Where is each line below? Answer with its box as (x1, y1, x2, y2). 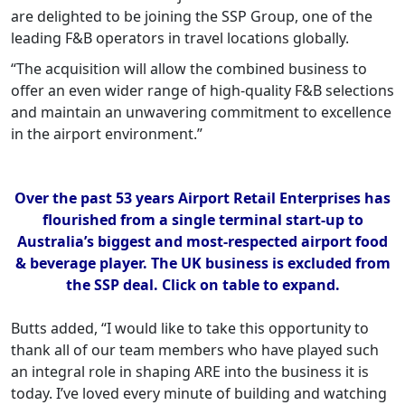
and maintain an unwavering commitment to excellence (11, 102, 391, 123)
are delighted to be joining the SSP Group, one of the (11, 6, 372, 27)
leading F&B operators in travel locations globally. (11, 28, 349, 49)
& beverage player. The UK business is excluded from (14, 253, 391, 274)
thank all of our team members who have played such (11, 340, 379, 361)
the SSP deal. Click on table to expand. (65, 275, 340, 296)
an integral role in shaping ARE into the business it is (11, 362, 369, 382)
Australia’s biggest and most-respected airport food (17, 231, 388, 252)
